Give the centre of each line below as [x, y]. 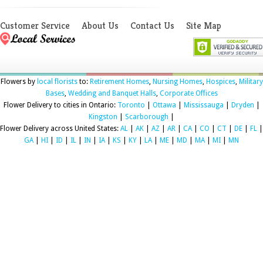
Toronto [131, 105]
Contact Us [152, 25]
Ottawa [164, 105]
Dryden [242, 105]
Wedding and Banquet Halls [112, 93]
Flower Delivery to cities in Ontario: [60, 105]
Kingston [103, 117]
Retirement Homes [119, 81]
